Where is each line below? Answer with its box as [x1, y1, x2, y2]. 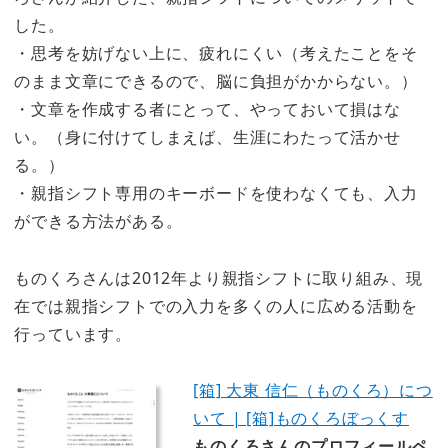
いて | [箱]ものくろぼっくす [193, 407, 409, 430]
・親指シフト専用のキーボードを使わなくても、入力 [14, 181, 418, 204]
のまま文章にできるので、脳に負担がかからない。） [14, 69, 418, 92]
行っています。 [14, 322, 132, 345]
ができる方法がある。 [14, 209, 183, 232]
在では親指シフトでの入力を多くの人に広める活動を [14, 294, 418, 317]
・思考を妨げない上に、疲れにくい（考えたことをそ [14, 41, 418, 64]
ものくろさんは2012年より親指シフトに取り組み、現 [14, 266, 424, 289]
